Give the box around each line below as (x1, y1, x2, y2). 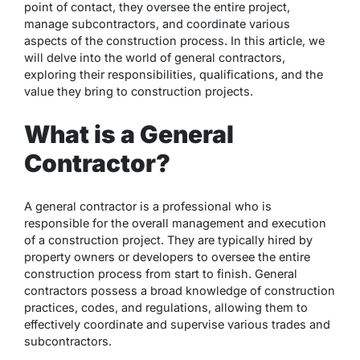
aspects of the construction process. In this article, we (24, 34, 325, 47)
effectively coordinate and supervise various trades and (24, 317, 330, 331)
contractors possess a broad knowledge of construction (24, 283, 335, 297)
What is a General (24, 119, 234, 149)
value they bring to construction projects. (24, 84, 253, 98)
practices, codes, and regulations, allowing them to (24, 300, 308, 314)
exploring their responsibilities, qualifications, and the (24, 67, 323, 81)
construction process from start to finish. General (24, 266, 297, 280)
